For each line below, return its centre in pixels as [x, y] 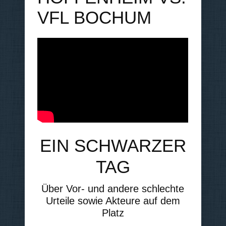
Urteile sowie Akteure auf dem [113, 201]
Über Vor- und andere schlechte [113, 189]
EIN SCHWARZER [113, 146]
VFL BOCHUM [94, 17]
